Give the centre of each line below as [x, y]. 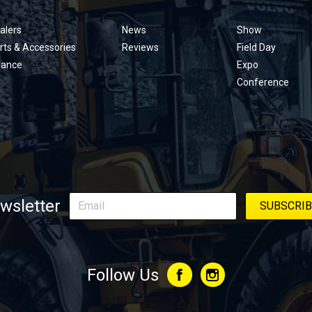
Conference [263, 82]
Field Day [256, 47]
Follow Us [123, 275]
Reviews [141, 47]
